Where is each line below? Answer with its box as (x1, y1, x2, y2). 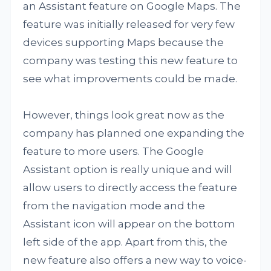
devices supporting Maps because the (23, 36, 224, 48)
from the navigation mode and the (23, 200, 206, 212)
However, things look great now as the (23, 109, 225, 121)
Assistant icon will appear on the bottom (23, 218, 236, 230)
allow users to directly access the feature (23, 181, 238, 194)
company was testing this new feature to (23, 54, 238, 67)
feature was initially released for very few (23, 18, 235, 30)
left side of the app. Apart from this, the (23, 236, 228, 248)
